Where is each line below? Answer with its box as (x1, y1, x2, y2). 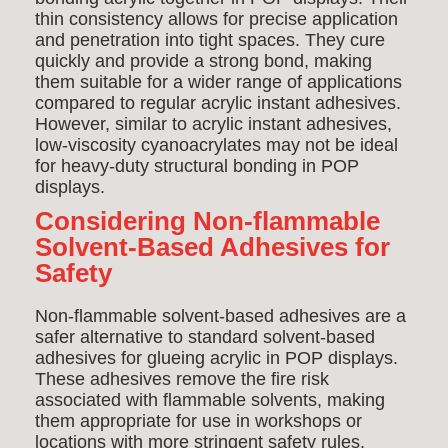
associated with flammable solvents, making (35, 390, 385, 410)
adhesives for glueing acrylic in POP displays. (35, 348, 398, 368)
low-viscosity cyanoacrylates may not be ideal (35, 135, 398, 155)
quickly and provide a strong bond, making (35, 51, 372, 71)
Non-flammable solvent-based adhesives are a (35, 306, 406, 326)
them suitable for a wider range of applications (35, 72, 402, 92)
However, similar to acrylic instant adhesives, (35, 114, 392, 134)
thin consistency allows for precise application (35, 9, 398, 29)
